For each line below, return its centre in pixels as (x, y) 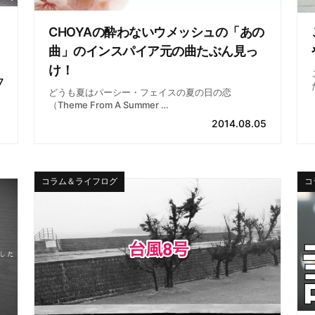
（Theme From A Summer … (109, 105)
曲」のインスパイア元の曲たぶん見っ (153, 51)
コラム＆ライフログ (79, 181)
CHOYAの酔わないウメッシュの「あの (156, 32)
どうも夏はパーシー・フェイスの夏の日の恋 (140, 92)
